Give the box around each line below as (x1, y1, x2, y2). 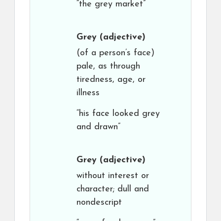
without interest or (76, 171, 149, 181)
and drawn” (76, 122, 120, 132)
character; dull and (76, 184, 149, 194)
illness (76, 88, 100, 98)
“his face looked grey (76, 109, 160, 118)
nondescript (76, 198, 122, 207)
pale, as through (76, 62, 140, 71)
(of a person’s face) (76, 48, 154, 58)
